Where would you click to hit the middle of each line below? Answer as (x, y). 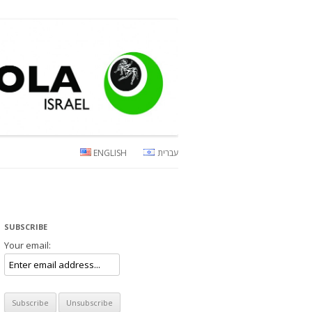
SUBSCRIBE (26, 227)
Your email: (28, 245)
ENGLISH (110, 153)
